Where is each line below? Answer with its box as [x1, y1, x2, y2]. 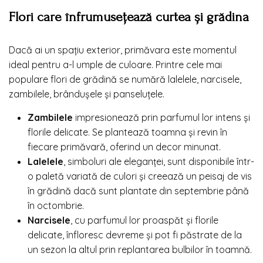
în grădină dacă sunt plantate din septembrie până [28, 185, 249, 197]
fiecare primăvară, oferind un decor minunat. [28, 141, 221, 153]
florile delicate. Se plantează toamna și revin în [28, 126, 227, 139]
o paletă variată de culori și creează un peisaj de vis [28, 170, 252, 183]
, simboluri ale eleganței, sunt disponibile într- [63, 156, 254, 168]
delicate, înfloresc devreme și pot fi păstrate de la [28, 229, 242, 241]
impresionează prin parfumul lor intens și [73, 112, 250, 124]
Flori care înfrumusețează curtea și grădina [9, 9, 249, 25]
